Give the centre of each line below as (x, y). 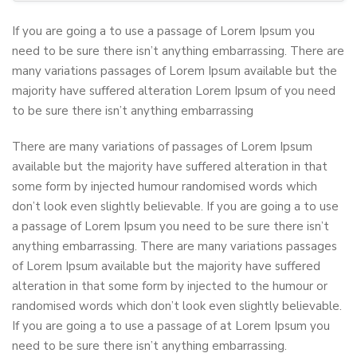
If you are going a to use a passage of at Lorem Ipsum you (171, 326)
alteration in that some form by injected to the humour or (170, 286)
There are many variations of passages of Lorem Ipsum (162, 147)
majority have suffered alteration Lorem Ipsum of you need (174, 91)
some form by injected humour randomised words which (165, 187)
